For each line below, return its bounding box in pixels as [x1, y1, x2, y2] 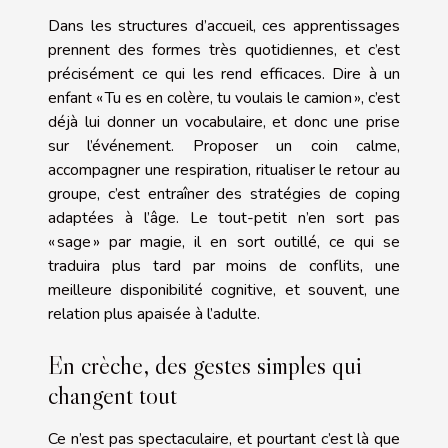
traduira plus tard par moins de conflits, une [48, 254, 400, 277]
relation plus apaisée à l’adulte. [48, 302, 260, 325]
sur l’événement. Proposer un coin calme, [48, 134, 400, 157]
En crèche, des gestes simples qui [48, 350, 362, 381]
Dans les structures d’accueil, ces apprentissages [48, 14, 400, 37]
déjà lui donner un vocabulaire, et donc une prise [48, 110, 400, 133]
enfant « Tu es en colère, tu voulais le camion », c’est [48, 86, 400, 109]
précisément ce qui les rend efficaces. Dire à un [48, 62, 400, 85]
